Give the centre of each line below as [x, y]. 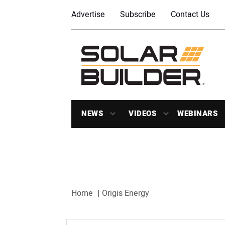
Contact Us [190, 15]
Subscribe [138, 15]
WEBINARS [197, 114]
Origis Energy [126, 193]
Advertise [88, 15]
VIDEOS [142, 114]
